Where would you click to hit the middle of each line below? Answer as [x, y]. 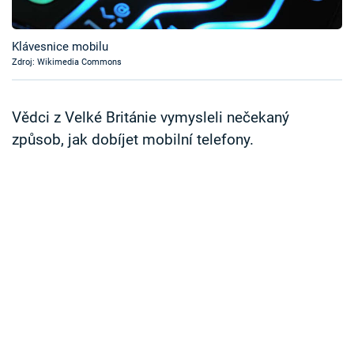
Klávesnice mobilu [60, 47]
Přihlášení [70, 102]
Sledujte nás [44, 162]
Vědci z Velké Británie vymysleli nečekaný [151, 118]
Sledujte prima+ [77, 55]
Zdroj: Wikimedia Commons [67, 62]
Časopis [51, 15]
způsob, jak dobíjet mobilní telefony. [133, 140]
